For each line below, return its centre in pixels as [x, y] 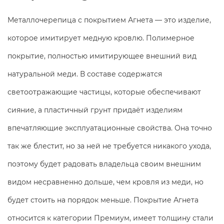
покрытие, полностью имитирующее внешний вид [102, 56]
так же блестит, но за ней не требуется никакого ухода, [109, 146]
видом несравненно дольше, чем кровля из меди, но [105, 182]
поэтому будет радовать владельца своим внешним [104, 164]
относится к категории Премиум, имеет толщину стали [110, 218]
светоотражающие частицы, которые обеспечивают [104, 92]
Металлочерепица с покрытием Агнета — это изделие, [109, 20]
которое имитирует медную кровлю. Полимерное [101, 38]
